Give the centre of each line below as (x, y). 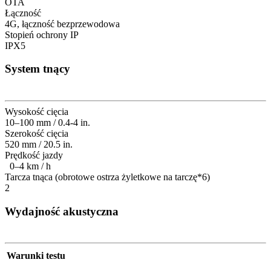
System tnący (38, 69)
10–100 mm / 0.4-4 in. (47, 122)
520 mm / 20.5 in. (39, 144)
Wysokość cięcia (37, 111)
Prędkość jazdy (34, 155)
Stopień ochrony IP (42, 34)
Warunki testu (36, 256)
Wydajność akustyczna (62, 211)
